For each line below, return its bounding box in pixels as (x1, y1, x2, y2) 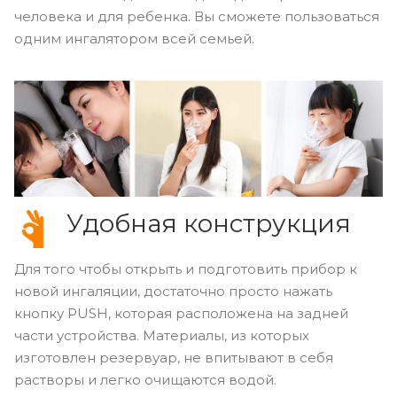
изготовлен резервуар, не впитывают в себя (14, 349, 333, 367)
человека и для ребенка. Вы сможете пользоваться (14, 8, 379, 26)
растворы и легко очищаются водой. (14, 371, 276, 389)
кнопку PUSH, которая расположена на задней (14, 305, 348, 323)
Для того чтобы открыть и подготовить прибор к (14, 261, 357, 278)
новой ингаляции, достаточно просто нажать (14, 283, 332, 300)
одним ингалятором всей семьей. (14, 30, 254, 48)
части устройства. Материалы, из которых (14, 327, 309, 345)
